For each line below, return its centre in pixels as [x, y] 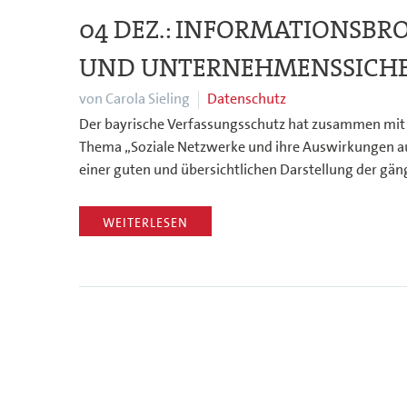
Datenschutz [247, 99]
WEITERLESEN [145, 222]
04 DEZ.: [127, 30]
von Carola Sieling [134, 99]
